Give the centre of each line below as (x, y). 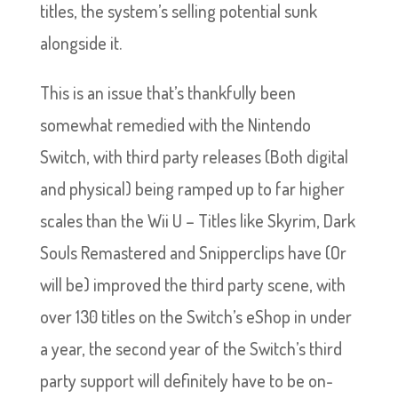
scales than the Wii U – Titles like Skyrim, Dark (197, 220)
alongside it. (80, 43)
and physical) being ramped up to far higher (192, 188)
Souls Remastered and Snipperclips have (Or (193, 252)
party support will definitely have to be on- (186, 380)
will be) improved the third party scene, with (192, 284)
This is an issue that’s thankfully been (167, 92)
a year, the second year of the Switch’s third (191, 348)
